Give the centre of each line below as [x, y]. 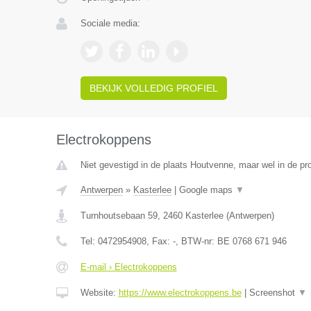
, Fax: [159, 241]
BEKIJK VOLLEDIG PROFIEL [153, 88]
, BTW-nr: [196, 241]
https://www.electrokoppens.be [180, 293]
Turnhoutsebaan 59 [119, 216]
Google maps [207, 190]
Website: [99, 293]
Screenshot [273, 293]
